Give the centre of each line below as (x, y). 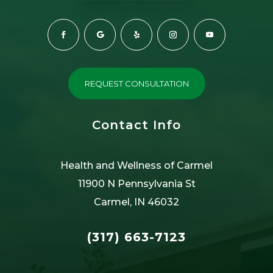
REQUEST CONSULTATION (136, 83)
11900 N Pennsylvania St (136, 183)
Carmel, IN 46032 (136, 202)
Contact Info (136, 125)
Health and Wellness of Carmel (136, 165)
